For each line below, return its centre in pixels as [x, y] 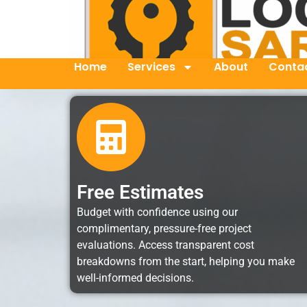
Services [151, 67]
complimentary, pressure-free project [164, 229]
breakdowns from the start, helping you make [186, 261]
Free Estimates [140, 192]
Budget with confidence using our [157, 212]
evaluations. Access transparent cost [165, 245]
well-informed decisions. [135, 278]
